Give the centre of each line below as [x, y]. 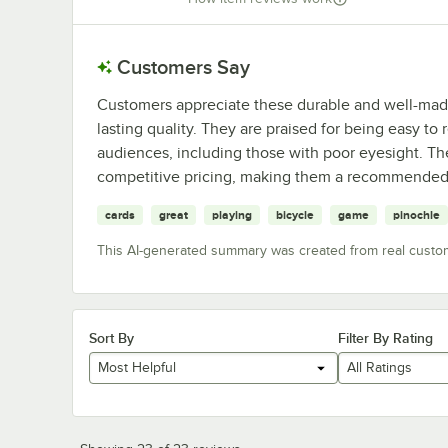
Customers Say [183, 66]
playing [232, 214]
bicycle [295, 214]
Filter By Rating [385, 337]
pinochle [416, 214]
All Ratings [379, 368]
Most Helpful [137, 368]
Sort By [111, 337]
